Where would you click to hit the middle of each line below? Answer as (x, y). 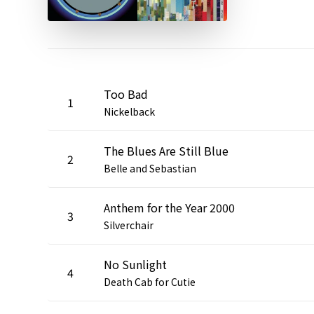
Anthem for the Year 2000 (169, 207)
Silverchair (129, 225)
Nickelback (129, 111)
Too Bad (126, 94)
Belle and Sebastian (150, 168)
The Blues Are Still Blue (166, 150)
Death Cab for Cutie (150, 281)
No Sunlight (135, 264)
